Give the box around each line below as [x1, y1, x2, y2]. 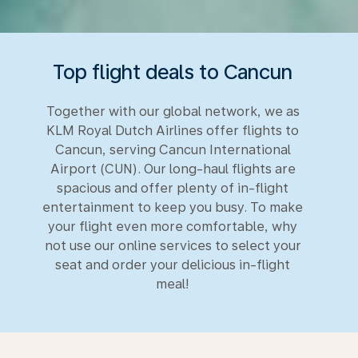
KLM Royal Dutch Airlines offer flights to [46, 122, 299, 138]
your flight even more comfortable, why [48, 218, 297, 234]
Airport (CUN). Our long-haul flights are [50, 161, 296, 177]
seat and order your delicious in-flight [55, 257, 290, 272]
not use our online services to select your [44, 237, 301, 253]
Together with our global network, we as [46, 103, 300, 119]
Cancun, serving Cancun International [54, 141, 291, 157]
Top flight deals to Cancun [53, 59, 292, 84]
